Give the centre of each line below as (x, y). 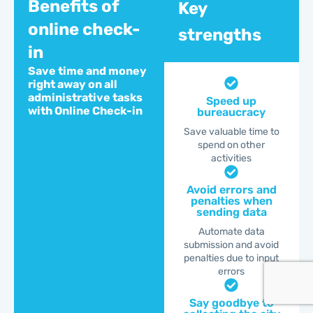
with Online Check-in (85, 110)
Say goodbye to (231, 303)
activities (232, 158)
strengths (219, 35)
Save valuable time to (231, 131)
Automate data (231, 231)
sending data (231, 212)
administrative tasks (85, 97)
